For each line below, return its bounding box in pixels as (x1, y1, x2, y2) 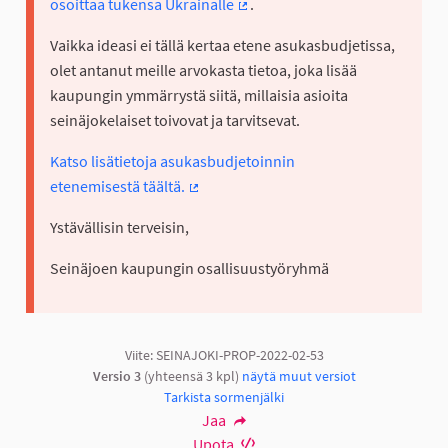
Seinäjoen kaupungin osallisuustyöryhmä (50, 258, 329, 279)
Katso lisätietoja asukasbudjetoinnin (50, 151, 295, 172)
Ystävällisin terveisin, (50, 217, 189, 238)
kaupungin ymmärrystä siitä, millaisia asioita (50, 85, 348, 106)
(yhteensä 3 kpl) (140, 367, 242, 386)
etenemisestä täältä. (50, 176, 185, 197)
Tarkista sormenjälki (164, 388, 284, 407)
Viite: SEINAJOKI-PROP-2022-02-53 (124, 346, 324, 365)
